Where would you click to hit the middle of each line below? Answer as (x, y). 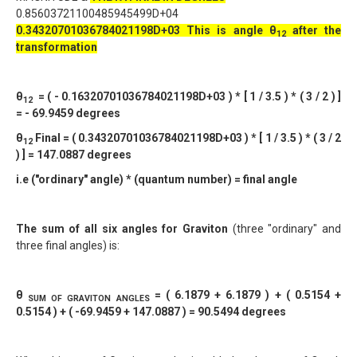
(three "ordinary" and (284, 229)
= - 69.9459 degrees (68, 113)
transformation (57, 47)
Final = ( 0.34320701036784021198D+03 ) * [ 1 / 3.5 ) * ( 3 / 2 (187, 138)
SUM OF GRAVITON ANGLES (91, 298)
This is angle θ (231, 30)
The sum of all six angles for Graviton (122, 229)
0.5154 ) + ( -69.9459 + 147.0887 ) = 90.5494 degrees (151, 312)
